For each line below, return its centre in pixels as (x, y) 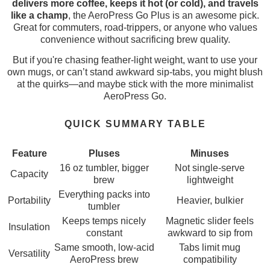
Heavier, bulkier (210, 201)
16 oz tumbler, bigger (104, 168)
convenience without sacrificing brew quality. (135, 40)
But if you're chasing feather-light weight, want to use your (135, 60)
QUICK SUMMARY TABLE (135, 124)
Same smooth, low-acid (104, 248)
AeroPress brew (104, 260)
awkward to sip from (210, 233)
